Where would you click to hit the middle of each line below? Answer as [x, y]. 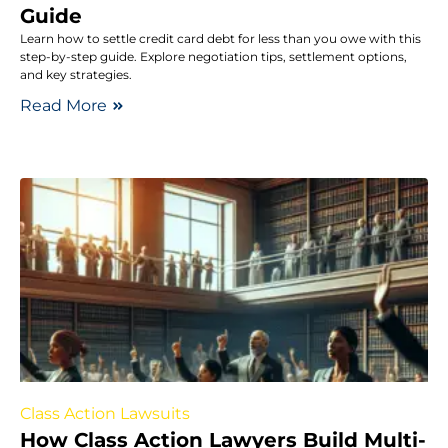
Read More [63, 105]
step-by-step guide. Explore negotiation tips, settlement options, [213, 56]
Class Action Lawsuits [105, 413]
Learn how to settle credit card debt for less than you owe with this [220, 38]
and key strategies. [76, 74]
